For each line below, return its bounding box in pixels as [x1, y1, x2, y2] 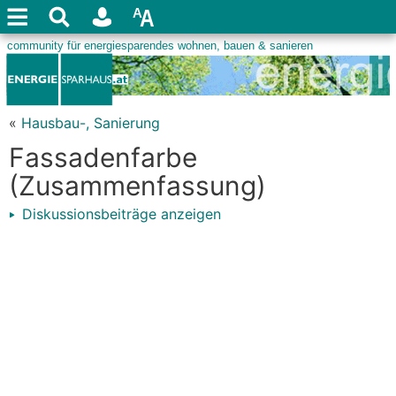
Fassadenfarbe [9, 141, 197, 173]
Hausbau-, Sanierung [21, 114, 160, 132]
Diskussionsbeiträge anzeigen [18, 205, 221, 223]
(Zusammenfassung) [9, 170, 266, 202]
